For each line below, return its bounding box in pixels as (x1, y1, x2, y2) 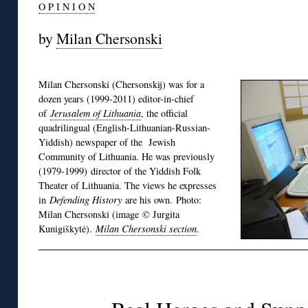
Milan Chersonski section (96, 222, 197, 236)
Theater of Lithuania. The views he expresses (38, 179, 217, 192)
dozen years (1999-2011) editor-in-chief (38, 92, 194, 106)
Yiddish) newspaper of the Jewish (38, 135, 175, 149)
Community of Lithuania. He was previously (38, 150, 214, 164)
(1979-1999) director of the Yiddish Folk (38, 164, 201, 178)
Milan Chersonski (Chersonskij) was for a (38, 78, 204, 91)
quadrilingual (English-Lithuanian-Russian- (38, 121, 210, 135)
